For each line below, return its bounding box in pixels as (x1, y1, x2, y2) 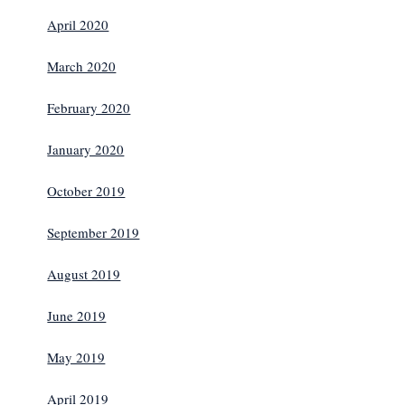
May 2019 (47, 347, 106, 366)
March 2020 (47, 56, 117, 75)
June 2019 (47, 306, 107, 325)
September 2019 (47, 222, 140, 241)
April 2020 (47, 14, 109, 33)
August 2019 (47, 264, 121, 283)
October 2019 (47, 181, 126, 200)
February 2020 (47, 98, 131, 117)
